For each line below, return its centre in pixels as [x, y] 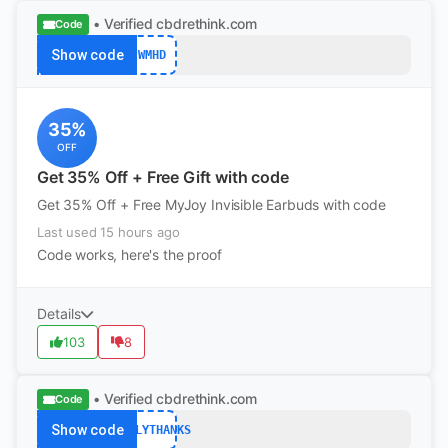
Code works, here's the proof [129, 254]
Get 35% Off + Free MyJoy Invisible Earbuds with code [211, 204]
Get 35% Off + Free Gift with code [163, 177]
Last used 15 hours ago [108, 232]
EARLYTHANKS [152, 429]
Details [59, 313]
